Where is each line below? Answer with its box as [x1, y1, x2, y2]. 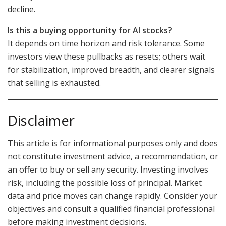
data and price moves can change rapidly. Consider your [8, 190, 217, 201]
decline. [8, 3, 35, 15]
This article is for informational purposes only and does [8, 137, 218, 149]
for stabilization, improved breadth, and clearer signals [8, 64, 215, 75]
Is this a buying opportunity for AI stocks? [8, 24, 172, 36]
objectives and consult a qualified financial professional [8, 203, 215, 214]
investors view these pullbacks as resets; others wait [8, 50, 205, 62]
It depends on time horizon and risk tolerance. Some [8, 37, 205, 49]
